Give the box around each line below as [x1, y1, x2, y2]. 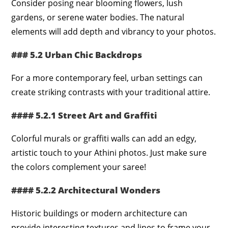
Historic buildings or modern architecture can [11, 207, 188, 219]
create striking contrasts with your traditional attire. [11, 86, 211, 98]
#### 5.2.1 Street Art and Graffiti [11, 109, 158, 121]
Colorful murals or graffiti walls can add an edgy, [11, 132, 197, 144]
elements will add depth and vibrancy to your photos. [11, 25, 216, 37]
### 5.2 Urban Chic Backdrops [11, 48, 142, 61]
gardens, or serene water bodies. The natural [11, 11, 185, 23]
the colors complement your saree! [11, 161, 147, 173]
